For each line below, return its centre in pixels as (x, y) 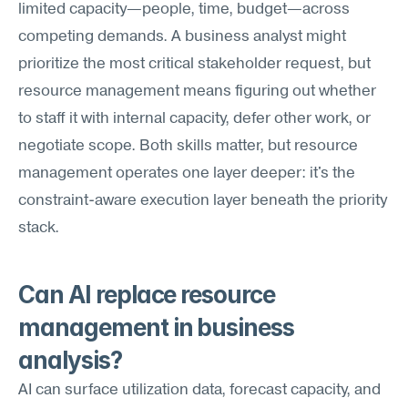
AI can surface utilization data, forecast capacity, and (199, 390)
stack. (39, 228)
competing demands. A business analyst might (182, 37)
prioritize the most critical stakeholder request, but (194, 64)
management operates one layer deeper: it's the (187, 173)
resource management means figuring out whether (197, 92)
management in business (157, 327)
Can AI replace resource (147, 295)
